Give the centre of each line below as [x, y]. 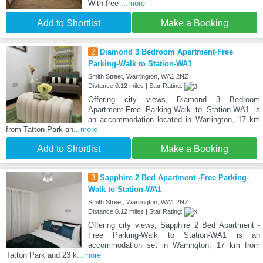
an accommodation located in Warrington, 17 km [174, 120]
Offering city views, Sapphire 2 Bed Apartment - [174, 225]
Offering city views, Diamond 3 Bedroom [174, 100]
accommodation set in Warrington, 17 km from [174, 245]
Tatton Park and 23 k [41, 255]
